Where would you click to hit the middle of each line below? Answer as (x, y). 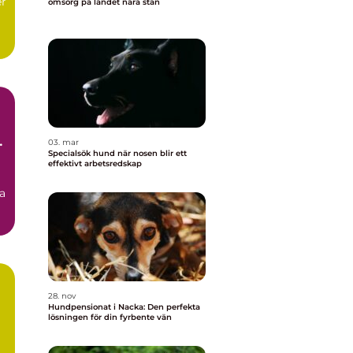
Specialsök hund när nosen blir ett (83, 153)
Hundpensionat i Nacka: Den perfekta (124, 307)
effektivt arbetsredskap (95, 163)
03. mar (63, 142)
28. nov (62, 296)
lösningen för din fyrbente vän (110, 317)
